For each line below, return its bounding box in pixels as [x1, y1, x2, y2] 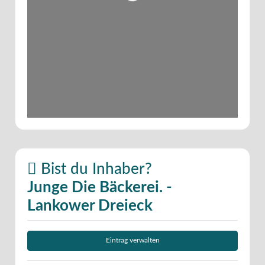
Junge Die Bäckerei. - [27, 179, 172, 195]
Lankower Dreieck [27, 198, 153, 214]
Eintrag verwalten [105, 237, 160, 244]
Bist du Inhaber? [37, 161, 152, 177]
